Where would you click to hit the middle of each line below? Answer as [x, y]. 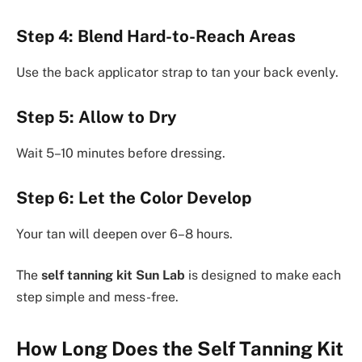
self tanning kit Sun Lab [113, 276]
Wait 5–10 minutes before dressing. [121, 153]
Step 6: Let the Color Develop [134, 198]
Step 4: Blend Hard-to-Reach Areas [156, 37]
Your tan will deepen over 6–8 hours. [124, 234]
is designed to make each [263, 276]
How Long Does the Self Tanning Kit [180, 348]
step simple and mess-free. [97, 297]
